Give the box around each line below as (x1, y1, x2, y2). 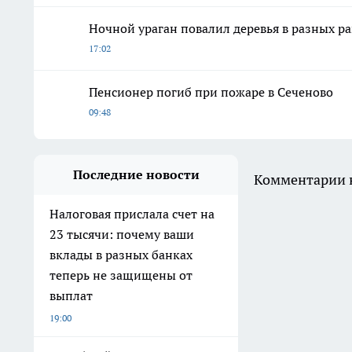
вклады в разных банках (49, 246, 192, 262)
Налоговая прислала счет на (49, 205, 214, 222)
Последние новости (72, 166, 200, 182)
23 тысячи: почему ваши (49, 225, 194, 242)
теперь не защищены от (49, 266, 192, 283)
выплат (49, 287, 93, 303)
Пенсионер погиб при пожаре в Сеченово (89, 83, 333, 100)
